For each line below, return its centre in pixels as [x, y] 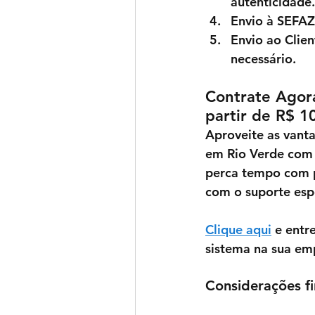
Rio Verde [257, 154]
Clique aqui [238, 230]
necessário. [263, 59]
